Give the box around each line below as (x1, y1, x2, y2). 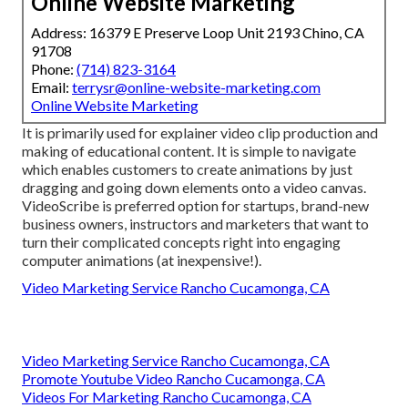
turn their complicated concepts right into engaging (22, 232, 341, 250)
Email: (31, 77, 72, 96)
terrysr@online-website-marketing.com (72, 77, 321, 96)
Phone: (31, 59, 76, 77)
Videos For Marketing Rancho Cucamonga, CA (22, 387, 311, 405)
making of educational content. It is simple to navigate (22, 141, 356, 159)
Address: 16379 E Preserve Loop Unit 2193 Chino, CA (31, 23, 364, 41)
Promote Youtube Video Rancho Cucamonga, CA (22, 369, 325, 387)
